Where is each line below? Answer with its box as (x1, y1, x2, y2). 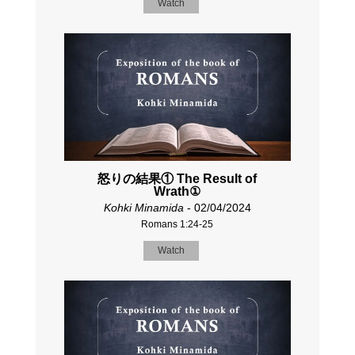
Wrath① (154, 185, 201, 199)
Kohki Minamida (103, 201, 184, 215)
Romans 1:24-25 (141, 219, 214, 231)
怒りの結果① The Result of (97, 172, 258, 186)
